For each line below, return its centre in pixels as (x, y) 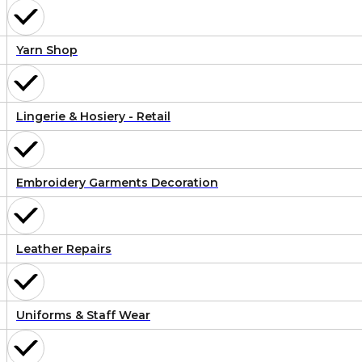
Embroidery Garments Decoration (117, 183)
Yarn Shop (47, 51)
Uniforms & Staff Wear (83, 316)
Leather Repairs (64, 249)
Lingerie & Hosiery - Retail (93, 117)
